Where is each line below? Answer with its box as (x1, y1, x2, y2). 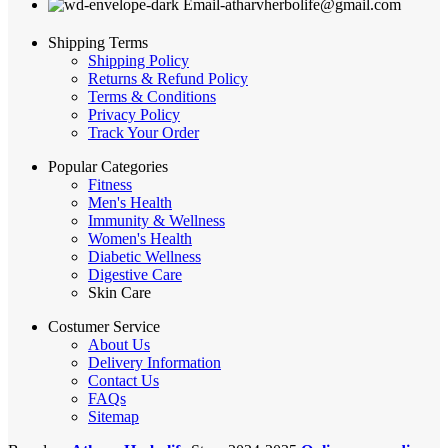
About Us (88, 335, 150, 353)
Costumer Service (48, 317, 160, 335)
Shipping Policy (88, 51, 189, 69)
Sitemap (88, 407, 139, 425)
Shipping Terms (48, 33, 148, 51)
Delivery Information (88, 353, 221, 371)
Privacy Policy (88, 105, 180, 123)
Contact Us (88, 371, 159, 389)
